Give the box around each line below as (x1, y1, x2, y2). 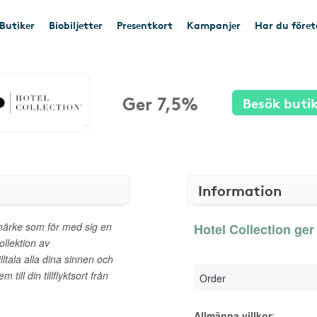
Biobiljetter (49, 18, 103, 32)
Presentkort (117, 18, 173, 32)
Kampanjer (187, 18, 241, 32)
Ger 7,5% (122, 89, 198, 115)
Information (198, 180, 282, 200)
